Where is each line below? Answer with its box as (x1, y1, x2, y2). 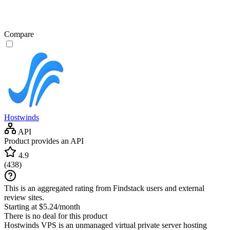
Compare (4, 29, 34, 39)
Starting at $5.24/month (4, 202, 80, 211)
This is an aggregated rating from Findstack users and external (4, 183, 204, 193)
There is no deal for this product (4, 211, 107, 220)
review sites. (4, 193, 44, 202)
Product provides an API (4, 136, 84, 145)
